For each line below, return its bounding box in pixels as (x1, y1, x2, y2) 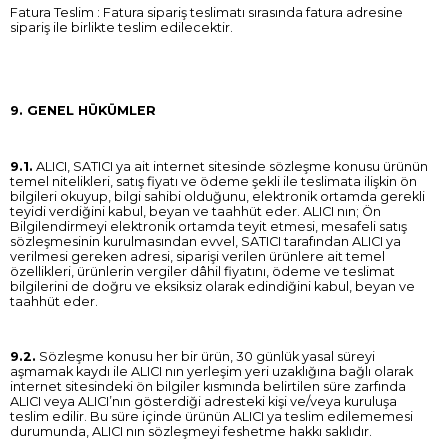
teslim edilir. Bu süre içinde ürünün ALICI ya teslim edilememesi (10, 409, 413, 425)
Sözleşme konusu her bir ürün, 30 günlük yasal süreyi (36, 349, 375, 365)
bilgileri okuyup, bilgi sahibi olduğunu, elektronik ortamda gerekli (10, 188, 425, 204)
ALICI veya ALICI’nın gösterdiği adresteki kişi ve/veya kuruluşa (10, 394, 397, 410)
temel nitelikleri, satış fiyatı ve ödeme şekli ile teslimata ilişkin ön (10, 173, 417, 189)
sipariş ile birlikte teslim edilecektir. (10, 19, 233, 35)
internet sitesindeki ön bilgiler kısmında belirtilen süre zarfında (10, 379, 406, 395)
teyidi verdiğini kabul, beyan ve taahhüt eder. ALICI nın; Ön (10, 203, 381, 219)
